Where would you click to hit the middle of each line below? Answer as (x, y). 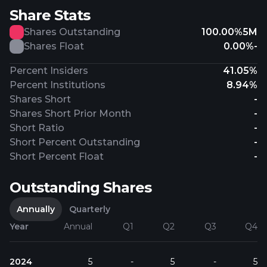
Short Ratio (37, 128)
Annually (36, 209)
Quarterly (90, 209)
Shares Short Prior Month (70, 114)
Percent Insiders (49, 71)
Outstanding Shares (80, 187)
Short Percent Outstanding (75, 142)
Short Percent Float (57, 156)
